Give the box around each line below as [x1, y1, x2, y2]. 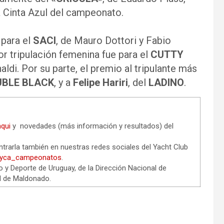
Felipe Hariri [73, 76, 128, 88]
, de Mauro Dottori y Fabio [56, 34, 171, 46]
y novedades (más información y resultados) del [10, 121, 173, 130]
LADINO [148, 76, 184, 88]
